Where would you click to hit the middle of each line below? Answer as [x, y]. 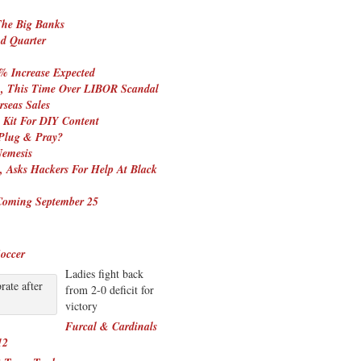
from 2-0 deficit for [110, 289]
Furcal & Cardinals [111, 326]
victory [81, 305]
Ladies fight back [104, 273]
